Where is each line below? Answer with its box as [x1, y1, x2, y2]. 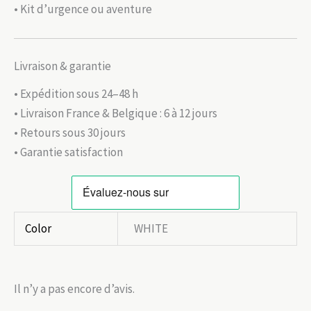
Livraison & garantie [14, 58, 111, 74]
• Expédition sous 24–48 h [14, 85, 138, 101]
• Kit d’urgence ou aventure [14, 1, 152, 17]
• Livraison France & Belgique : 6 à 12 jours [14, 105, 217, 121]
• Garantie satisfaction [14, 144, 123, 160]
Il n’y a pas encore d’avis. [14, 281, 135, 297]
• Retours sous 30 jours [14, 124, 126, 140]
